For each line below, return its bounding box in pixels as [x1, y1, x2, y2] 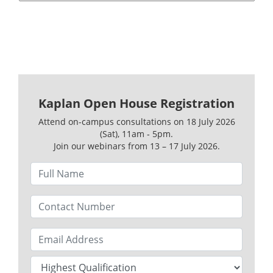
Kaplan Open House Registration [38, 94, 235, 112]
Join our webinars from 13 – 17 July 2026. [53, 140, 220, 152]
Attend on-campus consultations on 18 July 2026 [38, 115, 235, 127]
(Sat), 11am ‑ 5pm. [100, 127, 173, 140]
